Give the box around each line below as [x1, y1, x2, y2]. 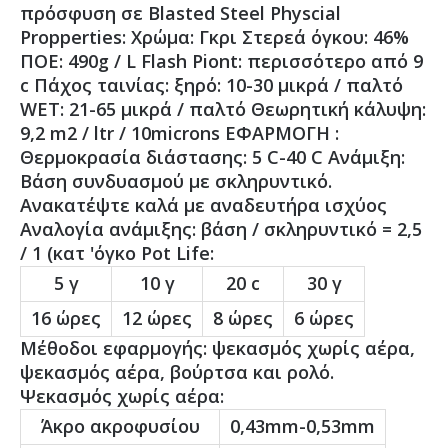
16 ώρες [31, 306, 101, 330]
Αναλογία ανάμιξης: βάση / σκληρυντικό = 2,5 [20, 217, 422, 241]
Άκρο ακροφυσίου [40, 414, 200, 438]
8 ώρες [213, 306, 273, 330]
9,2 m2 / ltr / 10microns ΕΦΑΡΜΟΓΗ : [20, 121, 339, 145]
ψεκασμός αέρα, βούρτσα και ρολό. [20, 360, 334, 384]
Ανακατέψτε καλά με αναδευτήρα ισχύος [20, 193, 387, 217]
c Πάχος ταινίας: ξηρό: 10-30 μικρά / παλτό [20, 73, 403, 97]
